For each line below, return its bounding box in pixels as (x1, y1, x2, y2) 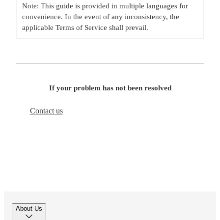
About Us (16, 205, 42, 212)
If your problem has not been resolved (49, 84, 171, 92)
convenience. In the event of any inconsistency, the (22, 13, 179, 21)
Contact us (29, 107, 63, 115)
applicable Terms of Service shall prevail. (22, 24, 148, 31)
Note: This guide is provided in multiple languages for (22, 2, 188, 10)
